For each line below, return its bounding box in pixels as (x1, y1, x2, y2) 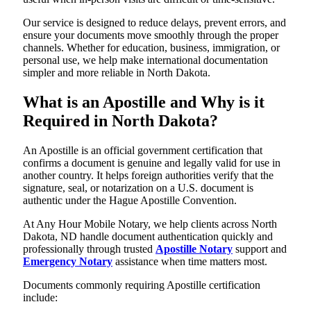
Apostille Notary (155, 242, 233, 255)
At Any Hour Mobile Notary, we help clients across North (23, 217, 277, 230)
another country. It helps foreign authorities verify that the (23, 169, 274, 181)
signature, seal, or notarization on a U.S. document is (23, 181, 253, 194)
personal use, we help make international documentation (23, 54, 268, 66)
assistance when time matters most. (112, 255, 267, 267)
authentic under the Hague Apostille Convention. (23, 194, 237, 206)
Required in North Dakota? (23, 111, 218, 130)
